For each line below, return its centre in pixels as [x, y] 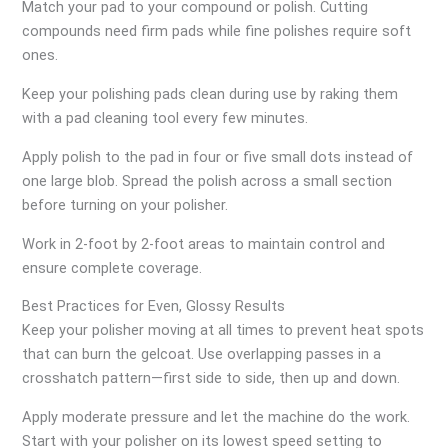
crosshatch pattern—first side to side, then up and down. [211, 378]
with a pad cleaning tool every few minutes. [165, 118]
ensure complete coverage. [112, 267]
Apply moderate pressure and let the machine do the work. [216, 417]
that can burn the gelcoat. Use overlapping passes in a [202, 354]
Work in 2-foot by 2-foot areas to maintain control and [204, 243]
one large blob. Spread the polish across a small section [207, 180]
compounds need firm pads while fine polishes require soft [217, 31]
